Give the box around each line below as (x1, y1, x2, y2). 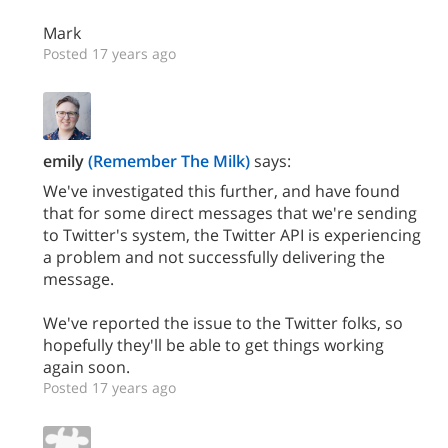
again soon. (43, 356, 130, 378)
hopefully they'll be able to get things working (43, 334, 384, 356)
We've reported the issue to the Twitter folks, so (43, 312, 403, 334)
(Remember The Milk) (88, 150, 250, 172)
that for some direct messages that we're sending (43, 202, 417, 224)
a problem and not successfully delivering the (43, 246, 385, 268)
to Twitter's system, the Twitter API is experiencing (43, 224, 421, 246)
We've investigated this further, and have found (43, 180, 400, 202)
